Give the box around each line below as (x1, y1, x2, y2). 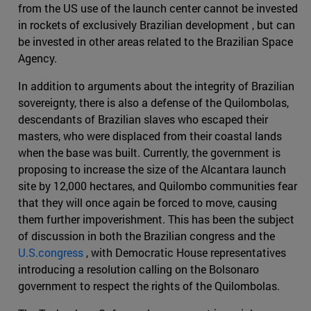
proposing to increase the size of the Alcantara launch (18, 162, 286, 177)
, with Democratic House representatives (86, 245, 286, 260)
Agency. (18, 51, 57, 66)
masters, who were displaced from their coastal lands (18, 128, 282, 144)
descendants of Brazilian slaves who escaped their (18, 112, 268, 127)
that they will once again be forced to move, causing (18, 195, 277, 210)
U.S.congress (18, 245, 86, 260)
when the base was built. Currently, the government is (18, 145, 280, 160)
